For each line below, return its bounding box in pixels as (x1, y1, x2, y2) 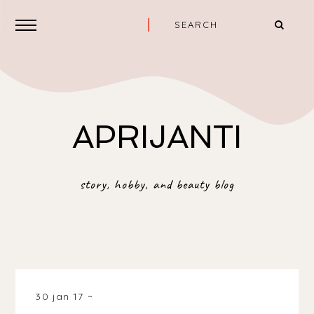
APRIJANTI (72, 118, 242, 156)
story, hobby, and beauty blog (80, 176, 234, 193)
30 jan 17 (35, 290, 88, 303)
